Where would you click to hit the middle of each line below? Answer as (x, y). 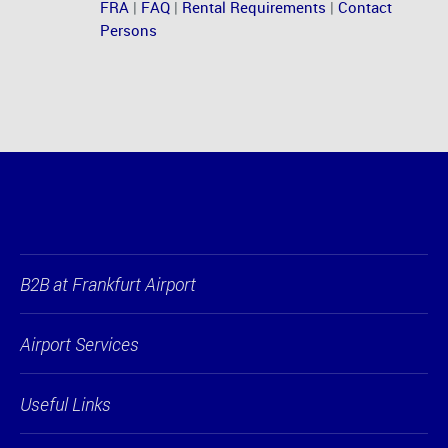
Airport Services (79, 343)
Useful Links (65, 403)
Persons (128, 29)
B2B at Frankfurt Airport (108, 284)
